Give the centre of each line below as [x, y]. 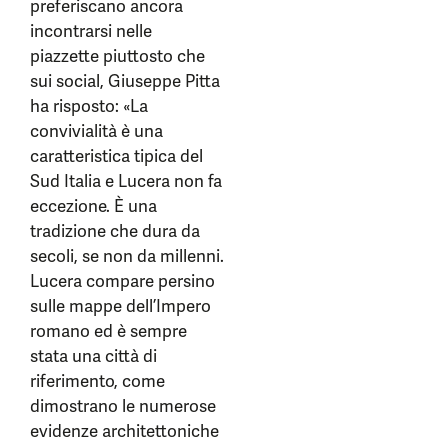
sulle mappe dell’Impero [120, 306]
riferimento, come [97, 381]
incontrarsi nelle [91, 31]
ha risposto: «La [89, 106]
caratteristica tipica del [116, 156]
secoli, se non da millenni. [127, 256]
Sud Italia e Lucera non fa [126, 181]
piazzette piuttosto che [117, 56]
